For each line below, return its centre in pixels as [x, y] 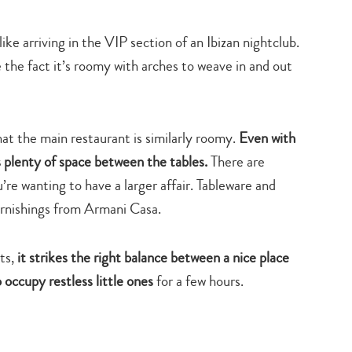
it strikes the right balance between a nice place [153, 257]
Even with [267, 137]
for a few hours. [198, 280]
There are [236, 161]
